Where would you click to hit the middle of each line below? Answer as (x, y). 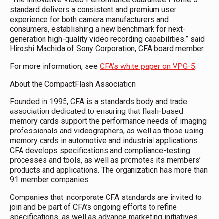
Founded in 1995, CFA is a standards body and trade (99, 101)
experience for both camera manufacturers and (89, 19)
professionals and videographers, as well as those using (107, 131)
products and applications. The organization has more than (109, 170)
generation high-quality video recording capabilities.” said (107, 39)
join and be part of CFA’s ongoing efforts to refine (93, 207)
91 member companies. (50, 179)
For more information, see (55, 66)
